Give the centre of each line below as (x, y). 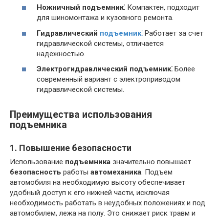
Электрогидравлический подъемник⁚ (105, 69)
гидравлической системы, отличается (100, 43)
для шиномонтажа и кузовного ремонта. (105, 18)
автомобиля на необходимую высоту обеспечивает (98, 182)
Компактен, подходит (162, 8)
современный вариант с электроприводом (109, 79)
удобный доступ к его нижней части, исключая (90, 192)
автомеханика (116, 172)
